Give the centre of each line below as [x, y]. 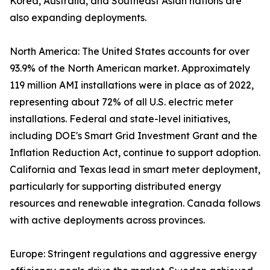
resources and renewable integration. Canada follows [135, 203]
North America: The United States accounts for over [130, 52]
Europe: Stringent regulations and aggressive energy [133, 254]
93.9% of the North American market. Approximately [130, 68]
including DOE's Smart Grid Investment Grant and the [133, 136]
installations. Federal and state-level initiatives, [120, 119]
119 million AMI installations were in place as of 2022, [132, 85]
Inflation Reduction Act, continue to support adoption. [135, 153]
